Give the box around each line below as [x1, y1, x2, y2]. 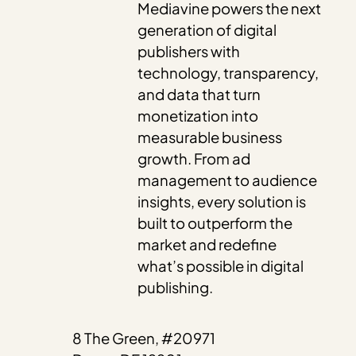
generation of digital [137, 21, 277, 40]
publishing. [137, 278, 214, 297]
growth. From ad [137, 149, 251, 168]
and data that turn [137, 85, 261, 104]
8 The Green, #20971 [72, 329, 215, 348]
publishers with [137, 42, 241, 61]
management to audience [137, 171, 318, 190]
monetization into [137, 106, 259, 126]
